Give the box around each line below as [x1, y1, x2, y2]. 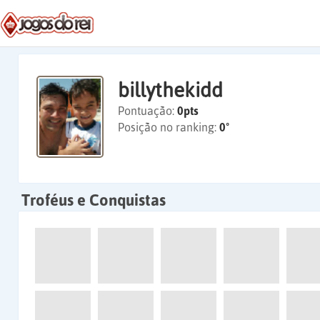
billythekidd [118, 79, 223, 101]
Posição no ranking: [118, 121, 219, 134]
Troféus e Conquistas [21, 191, 166, 209]
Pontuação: [118, 104, 177, 117]
